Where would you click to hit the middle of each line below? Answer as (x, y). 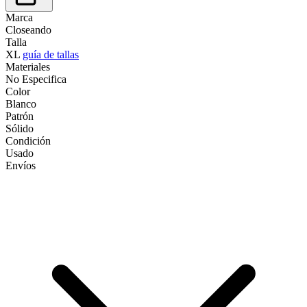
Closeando (28, 29)
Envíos (21, 165)
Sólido (20, 128)
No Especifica (36, 79)
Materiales (28, 66)
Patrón (20, 116)
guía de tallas (51, 54)
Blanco (21, 103)
